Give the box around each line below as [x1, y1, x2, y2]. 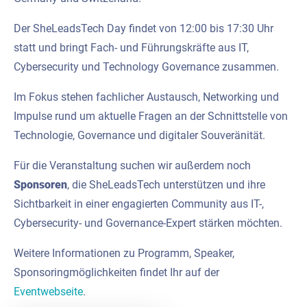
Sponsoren [14, 177, 67, 191]
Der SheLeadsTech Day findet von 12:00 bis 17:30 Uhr [14, 21, 273, 35]
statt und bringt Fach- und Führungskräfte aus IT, [14, 40, 249, 54]
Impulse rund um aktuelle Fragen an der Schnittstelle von [14, 109, 288, 123]
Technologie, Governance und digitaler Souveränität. [14, 128, 265, 142]
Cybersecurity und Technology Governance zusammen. [14, 60, 282, 73]
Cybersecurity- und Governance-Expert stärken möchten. [14, 216, 282, 230]
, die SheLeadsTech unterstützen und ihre [67, 177, 265, 191]
